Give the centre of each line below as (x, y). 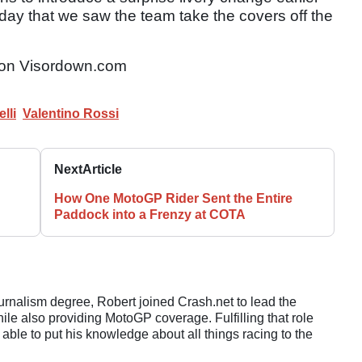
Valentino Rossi (71, 113)
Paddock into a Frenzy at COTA (150, 214)
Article (103, 169)
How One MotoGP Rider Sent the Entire (174, 198)
